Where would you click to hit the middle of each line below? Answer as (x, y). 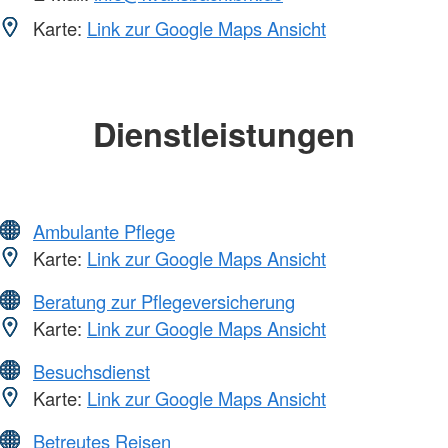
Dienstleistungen (224, 134)
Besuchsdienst (91, 370)
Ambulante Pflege (104, 230)
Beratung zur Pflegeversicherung (164, 300)
